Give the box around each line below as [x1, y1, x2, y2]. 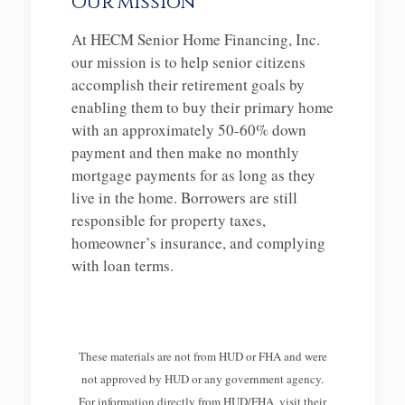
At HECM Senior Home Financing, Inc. [71, 29, 320, 50]
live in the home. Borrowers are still [71, 187, 297, 208]
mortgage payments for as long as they [71, 165, 316, 185]
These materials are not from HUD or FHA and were [78, 348, 327, 364]
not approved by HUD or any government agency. [81, 371, 324, 387]
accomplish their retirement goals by [71, 74, 305, 95]
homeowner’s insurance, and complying [71, 232, 325, 253]
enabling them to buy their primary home [71, 97, 334, 118]
